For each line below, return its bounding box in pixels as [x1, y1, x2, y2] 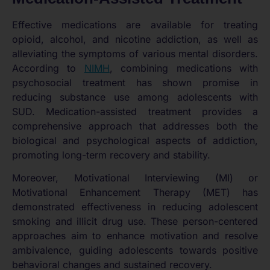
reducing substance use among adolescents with [12, 90, 258, 103]
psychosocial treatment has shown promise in [12, 76, 258, 89]
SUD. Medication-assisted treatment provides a [12, 105, 258, 118]
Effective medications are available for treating [12, 18, 258, 31]
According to [12, 61, 84, 74]
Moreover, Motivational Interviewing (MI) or [12, 172, 258, 184]
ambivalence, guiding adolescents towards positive [12, 244, 258, 256]
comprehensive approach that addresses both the [12, 119, 258, 132]
